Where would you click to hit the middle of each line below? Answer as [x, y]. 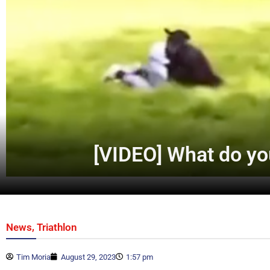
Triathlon [57, 227]
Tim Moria [33, 257]
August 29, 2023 [88, 257]
